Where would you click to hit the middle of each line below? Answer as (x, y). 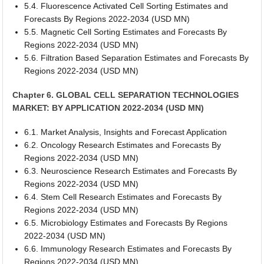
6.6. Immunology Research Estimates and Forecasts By (128, 248)
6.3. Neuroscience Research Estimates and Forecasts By (131, 171)
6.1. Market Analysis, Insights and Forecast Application (126, 132)
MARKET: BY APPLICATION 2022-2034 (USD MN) (108, 108)
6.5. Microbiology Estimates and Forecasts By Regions (126, 222)
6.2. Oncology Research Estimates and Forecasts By (123, 145)
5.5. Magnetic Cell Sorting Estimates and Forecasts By (126, 32)
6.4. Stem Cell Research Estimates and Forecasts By (123, 197)
